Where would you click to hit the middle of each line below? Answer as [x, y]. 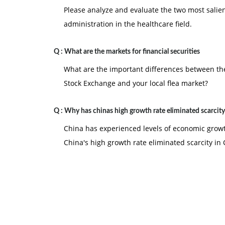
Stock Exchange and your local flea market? [136, 83]
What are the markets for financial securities [132, 52]
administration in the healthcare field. [128, 24]
